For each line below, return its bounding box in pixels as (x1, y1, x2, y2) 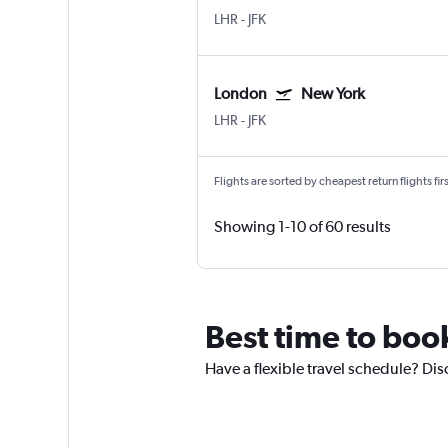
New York (300, 84, 365, 104)
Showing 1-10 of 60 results (213, 217, 391, 237)
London (213, 84, 267, 104)
